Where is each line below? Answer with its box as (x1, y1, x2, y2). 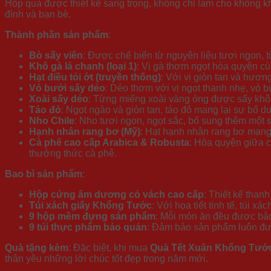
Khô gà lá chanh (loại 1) (29, 61, 137, 72)
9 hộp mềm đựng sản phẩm (29, 211, 155, 222)
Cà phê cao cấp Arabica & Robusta (29, 137, 189, 148)
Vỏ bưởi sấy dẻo (29, 83, 105, 94)
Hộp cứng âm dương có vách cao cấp (29, 189, 204, 200)
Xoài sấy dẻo (29, 94, 88, 105)
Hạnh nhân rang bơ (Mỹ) (29, 126, 140, 137)
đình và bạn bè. (5, 9, 71, 20)
